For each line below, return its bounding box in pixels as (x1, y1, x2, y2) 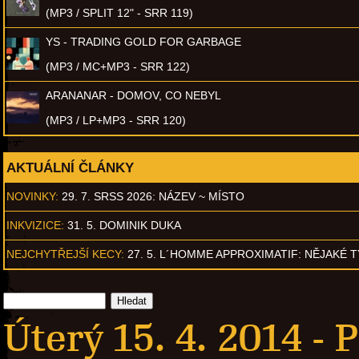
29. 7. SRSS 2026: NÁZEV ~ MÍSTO (62, 189, 244, 203)
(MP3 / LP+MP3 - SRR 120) (46, 113, 186, 127)
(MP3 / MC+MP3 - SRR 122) (46, 59, 190, 73)
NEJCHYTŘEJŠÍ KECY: (6, 247, 124, 260)
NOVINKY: (6, 189, 58, 203)
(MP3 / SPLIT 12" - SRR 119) (46, 6, 193, 19)
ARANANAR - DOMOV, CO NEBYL (46, 88, 221, 102)
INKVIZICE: (6, 218, 64, 232)
